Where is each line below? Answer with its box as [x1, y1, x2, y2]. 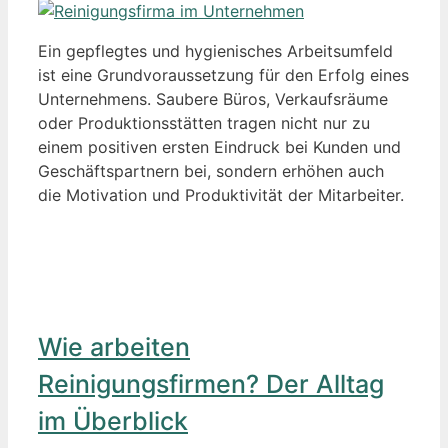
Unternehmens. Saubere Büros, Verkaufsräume [38, 89, 388, 110]
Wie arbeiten [38, 331, 190, 362]
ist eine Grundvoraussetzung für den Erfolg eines [38, 65, 409, 86]
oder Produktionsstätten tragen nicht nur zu [38, 113, 370, 134]
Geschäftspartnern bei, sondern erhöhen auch [38, 161, 384, 182]
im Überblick [38, 405, 188, 436]
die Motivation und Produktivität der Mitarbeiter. [38, 185, 404, 206]
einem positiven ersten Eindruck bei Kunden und [38, 137, 401, 158]
